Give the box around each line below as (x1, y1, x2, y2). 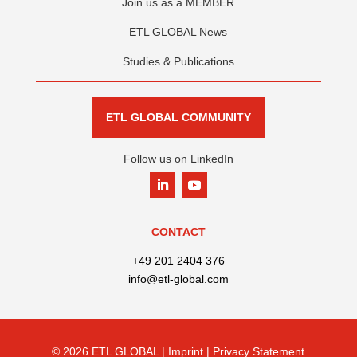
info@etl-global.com (127, 273, 229, 286)
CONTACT (151, 226, 206, 239)
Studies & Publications (122, 55, 234, 69)
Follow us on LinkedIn (123, 152, 233, 166)
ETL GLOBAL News (129, 25, 228, 39)
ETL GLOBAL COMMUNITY (105, 111, 251, 124)
